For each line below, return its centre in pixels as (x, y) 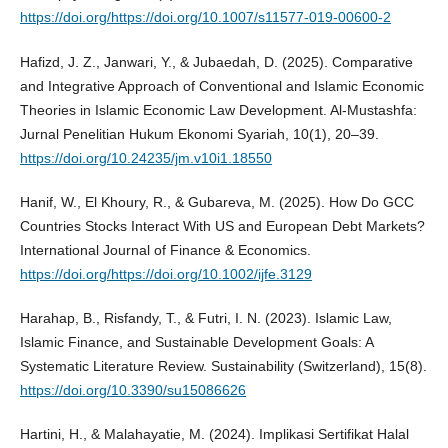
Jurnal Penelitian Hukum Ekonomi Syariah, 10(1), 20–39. (199, 133)
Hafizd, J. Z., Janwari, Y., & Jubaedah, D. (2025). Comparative (216, 61)
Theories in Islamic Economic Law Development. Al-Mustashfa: (218, 109)
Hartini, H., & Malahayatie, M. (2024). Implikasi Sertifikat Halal (214, 433)
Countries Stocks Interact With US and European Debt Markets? (222, 225)
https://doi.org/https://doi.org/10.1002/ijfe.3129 (165, 273)
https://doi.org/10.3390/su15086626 (132, 389)
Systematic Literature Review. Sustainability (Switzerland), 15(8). (223, 365)
